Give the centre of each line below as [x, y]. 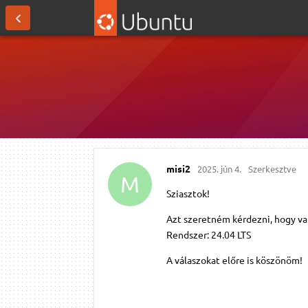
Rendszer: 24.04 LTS [209, 234]
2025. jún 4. [219, 168]
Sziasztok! [188, 193]
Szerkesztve [272, 168]
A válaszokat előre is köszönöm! [234, 260]
